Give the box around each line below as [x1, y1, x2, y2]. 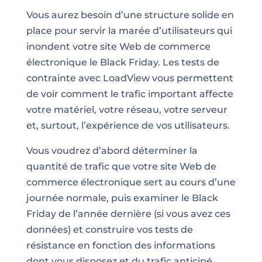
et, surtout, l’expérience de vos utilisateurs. [26, 119, 230, 131]
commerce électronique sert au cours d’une [26, 176, 236, 188]
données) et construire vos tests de [26, 223, 193, 235]
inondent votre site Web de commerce [26, 40, 211, 52]
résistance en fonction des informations [26, 239, 215, 251]
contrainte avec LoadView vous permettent [26, 72, 233, 84]
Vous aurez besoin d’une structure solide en [26, 9, 234, 20]
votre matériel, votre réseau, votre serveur [26, 104, 227, 115]
